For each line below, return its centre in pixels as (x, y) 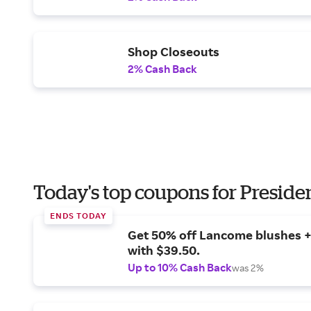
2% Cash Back (162, 69)
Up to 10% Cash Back (180, 267)
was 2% (248, 268)
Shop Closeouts (174, 51)
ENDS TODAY (78, 216)
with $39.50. (164, 250)
